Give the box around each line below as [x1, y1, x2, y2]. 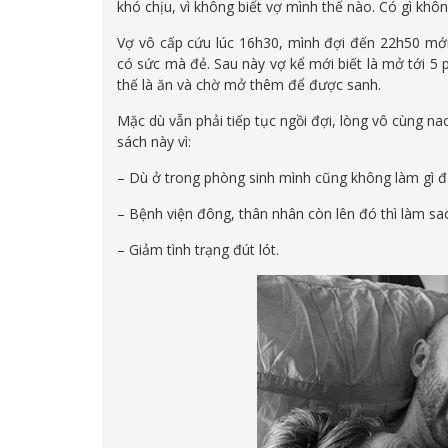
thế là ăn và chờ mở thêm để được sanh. [117, 74, 381, 94]
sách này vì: [117, 131, 191, 151]
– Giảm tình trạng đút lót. [117, 239, 279, 259]
